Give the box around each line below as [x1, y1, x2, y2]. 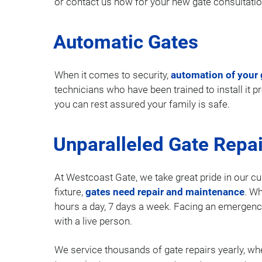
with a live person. [54, 215, 132, 227]
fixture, [54, 186, 85, 198]
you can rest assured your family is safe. [54, 98, 230, 110]
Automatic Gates [53, 30, 198, 53]
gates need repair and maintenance [85, 186, 244, 198]
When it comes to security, [54, 69, 171, 81]
